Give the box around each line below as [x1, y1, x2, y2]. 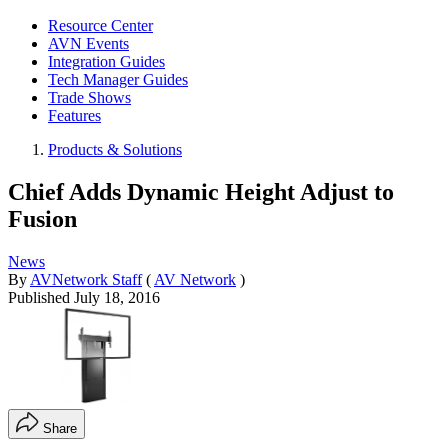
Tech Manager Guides [48, 71, 188, 88]
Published [8, 288, 74, 306]
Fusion [8, 205, 77, 232]
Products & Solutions [48, 141, 182, 158]
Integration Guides [48, 53, 165, 70]
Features [48, 107, 101, 124]
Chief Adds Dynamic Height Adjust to [8, 178, 394, 205]
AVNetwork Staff [30, 270, 142, 288]
